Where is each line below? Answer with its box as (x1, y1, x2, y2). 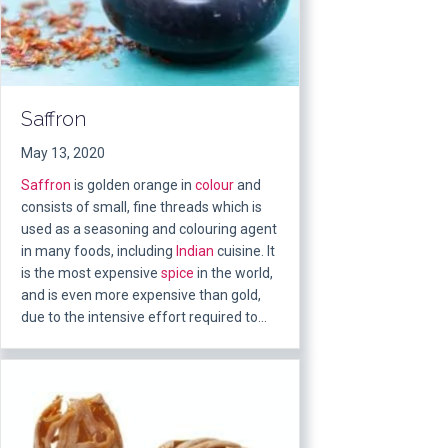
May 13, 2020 (21, 145, 105, 162)
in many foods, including (21, 243, 176, 260)
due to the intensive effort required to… (21, 309, 267, 326)
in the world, (194, 265, 273, 282)
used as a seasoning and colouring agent (21, 221, 277, 238)
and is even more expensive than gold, (21, 287, 261, 304)
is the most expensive (21, 265, 161, 282)
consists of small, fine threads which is (21, 199, 262, 216)
